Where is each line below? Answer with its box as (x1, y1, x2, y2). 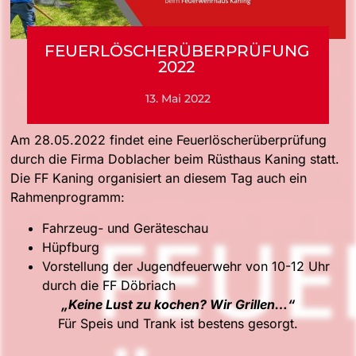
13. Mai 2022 (145, 91, 211, 106)
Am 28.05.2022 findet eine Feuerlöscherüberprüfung (10, 132, 327, 149)
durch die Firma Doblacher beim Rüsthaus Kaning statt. (10, 151, 340, 168)
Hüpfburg (42, 238, 100, 255)
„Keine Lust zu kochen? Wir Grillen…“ (61, 296, 295, 312)
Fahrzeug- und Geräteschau (42, 219, 209, 236)
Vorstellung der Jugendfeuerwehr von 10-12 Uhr (42, 257, 331, 274)
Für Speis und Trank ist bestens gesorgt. (58, 315, 298, 331)
